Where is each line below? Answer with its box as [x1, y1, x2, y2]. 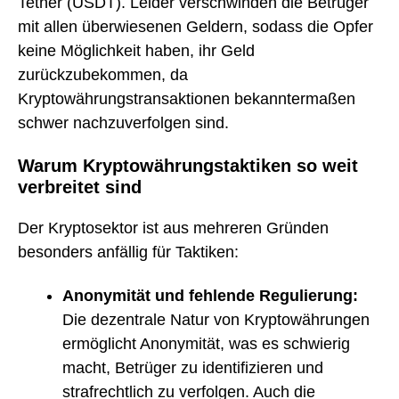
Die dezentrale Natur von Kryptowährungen [62, 310, 370, 329]
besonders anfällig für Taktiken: [18, 243, 239, 262]
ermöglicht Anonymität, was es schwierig [62, 334, 350, 353]
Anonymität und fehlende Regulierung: [62, 286, 358, 305]
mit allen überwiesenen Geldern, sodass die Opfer [18, 18, 373, 37]
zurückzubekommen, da [18, 66, 188, 85]
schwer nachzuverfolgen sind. [18, 114, 229, 133]
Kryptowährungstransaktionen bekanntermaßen [18, 90, 355, 109]
